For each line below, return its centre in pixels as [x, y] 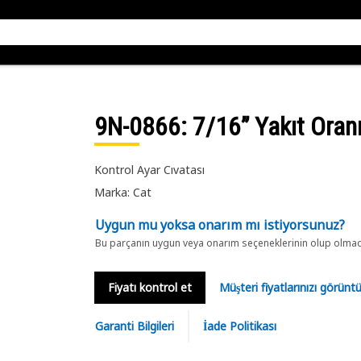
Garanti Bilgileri [134, 326]
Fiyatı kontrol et [149, 287]
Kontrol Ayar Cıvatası [149, 170]
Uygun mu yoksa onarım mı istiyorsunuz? [220, 225]
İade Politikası [239, 326]
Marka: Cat [122, 192]
